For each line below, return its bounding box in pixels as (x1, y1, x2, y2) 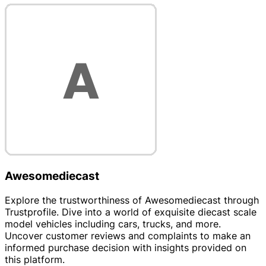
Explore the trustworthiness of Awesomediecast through (5, 194, 259, 206)
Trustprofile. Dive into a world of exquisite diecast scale (5, 205, 256, 218)
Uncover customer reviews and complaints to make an (5, 229, 251, 242)
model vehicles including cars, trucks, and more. (5, 217, 221, 230)
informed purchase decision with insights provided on (5, 241, 246, 254)
